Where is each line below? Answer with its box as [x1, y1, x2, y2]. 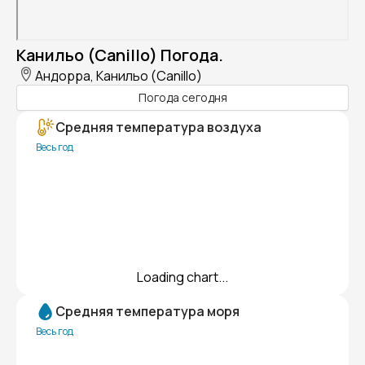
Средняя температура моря [55, 301, 240, 320]
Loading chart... [137, 267, 228, 286]
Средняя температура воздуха [55, 117, 262, 136]
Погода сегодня [138, 90, 227, 106]
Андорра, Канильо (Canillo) [35, 66, 202, 85]
